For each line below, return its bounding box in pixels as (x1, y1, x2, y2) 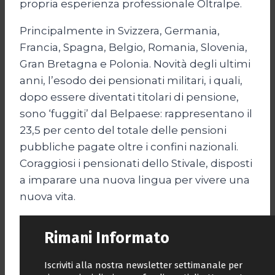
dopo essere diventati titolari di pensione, (20, 91, 239, 104)
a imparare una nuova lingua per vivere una (20, 174, 250, 187)
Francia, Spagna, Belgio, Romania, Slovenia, (20, 41, 247, 54)
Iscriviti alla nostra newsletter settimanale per (44, 260, 242, 271)
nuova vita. (20, 190, 76, 203)
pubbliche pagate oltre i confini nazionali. (20, 141, 238, 153)
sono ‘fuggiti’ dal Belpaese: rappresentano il (20, 107, 252, 120)
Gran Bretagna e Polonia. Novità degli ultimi (20, 58, 250, 71)
